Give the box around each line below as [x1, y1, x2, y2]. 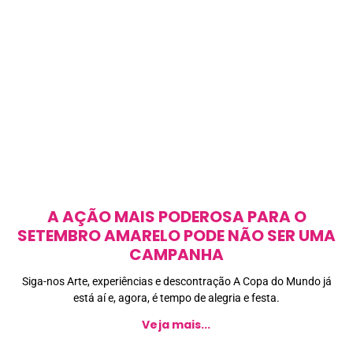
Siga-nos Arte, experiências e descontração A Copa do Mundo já [21, 275, 332, 288]
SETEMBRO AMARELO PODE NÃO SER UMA [17, 225, 336, 247]
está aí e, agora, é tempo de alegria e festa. [73, 292, 280, 305]
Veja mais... [142, 317, 211, 333]
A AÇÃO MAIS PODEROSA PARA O [46, 206, 307, 229]
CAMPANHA [129, 243, 224, 266]
